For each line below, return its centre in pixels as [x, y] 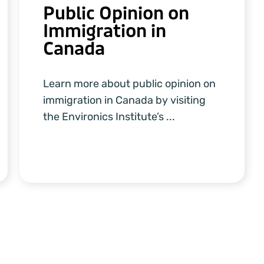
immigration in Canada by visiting [125, 100]
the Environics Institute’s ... [109, 116]
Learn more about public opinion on [130, 83]
